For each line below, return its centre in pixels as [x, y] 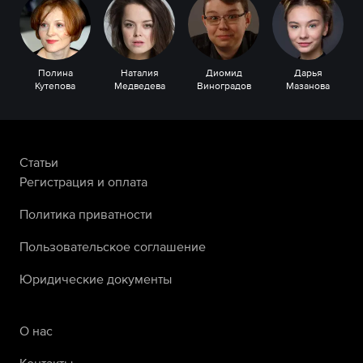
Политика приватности [86, 214]
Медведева [139, 86]
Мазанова [308, 86]
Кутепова [55, 86]
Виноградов [224, 86]
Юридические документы [96, 279]
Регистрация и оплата [83, 181]
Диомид [224, 73]
